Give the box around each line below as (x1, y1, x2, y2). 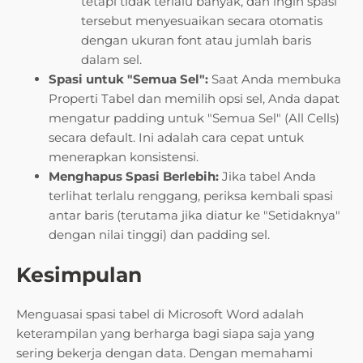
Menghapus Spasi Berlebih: (49, 169, 219, 185)
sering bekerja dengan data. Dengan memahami (16, 345, 313, 361)
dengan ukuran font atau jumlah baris (81, 32, 311, 49)
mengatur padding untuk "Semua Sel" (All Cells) (49, 110, 340, 126)
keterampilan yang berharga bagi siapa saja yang (16, 326, 314, 342)
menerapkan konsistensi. (49, 149, 199, 165)
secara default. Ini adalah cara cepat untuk (49, 130, 304, 146)
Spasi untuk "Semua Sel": (49, 71, 208, 88)
